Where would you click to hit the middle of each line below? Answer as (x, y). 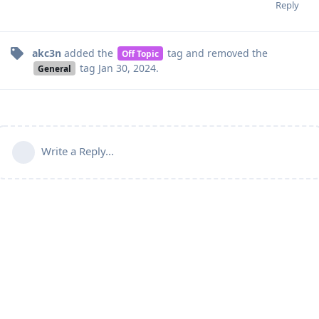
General (54, 68)
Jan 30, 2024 (127, 68)
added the (89, 53)
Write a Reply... (78, 151)
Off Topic (140, 53)
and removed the (225, 53)
